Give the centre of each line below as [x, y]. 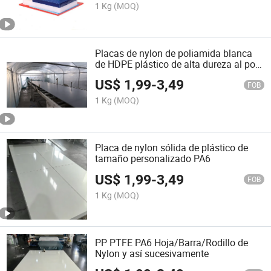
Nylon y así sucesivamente [152, 253]
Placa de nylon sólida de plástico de [172, 148]
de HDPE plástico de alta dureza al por [177, 64]
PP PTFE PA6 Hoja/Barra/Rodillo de [172, 242]
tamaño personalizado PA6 [153, 159]
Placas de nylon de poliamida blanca [174, 53]
